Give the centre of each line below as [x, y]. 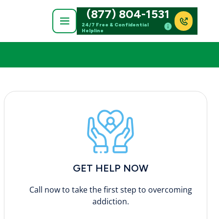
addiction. [110, 201]
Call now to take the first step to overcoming [110, 189]
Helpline [93, 30]
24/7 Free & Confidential [115, 24]
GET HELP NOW [110, 168]
